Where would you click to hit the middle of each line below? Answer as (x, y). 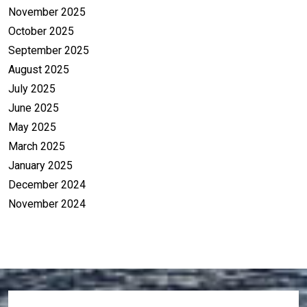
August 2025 (39, 69)
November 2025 (47, 12)
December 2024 (47, 184)
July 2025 (32, 88)
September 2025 (49, 50)
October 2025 (41, 31)
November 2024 (47, 204)
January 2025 (40, 165)
